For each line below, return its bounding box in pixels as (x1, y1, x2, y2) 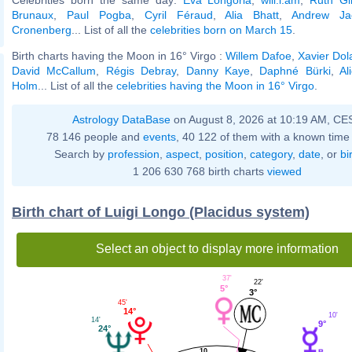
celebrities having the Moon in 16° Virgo (116, 79, 314, 92)
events (143, 130, 176, 143)
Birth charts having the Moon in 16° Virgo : (12, 49, 225, 62)
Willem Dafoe (225, 49, 291, 62)
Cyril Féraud (144, 8, 213, 21)
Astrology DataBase (71, 112, 170, 126)
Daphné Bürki (259, 64, 331, 77)
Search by (53, 147, 108, 160)
